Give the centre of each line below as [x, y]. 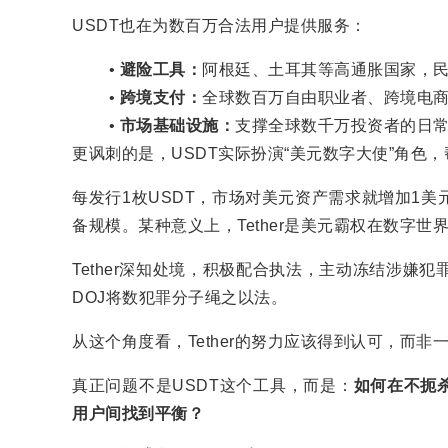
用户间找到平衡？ [138, 413]
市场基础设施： [177, 125]
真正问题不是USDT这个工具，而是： [213, 385]
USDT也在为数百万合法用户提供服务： [219, 25]
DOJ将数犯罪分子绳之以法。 [179, 297]
